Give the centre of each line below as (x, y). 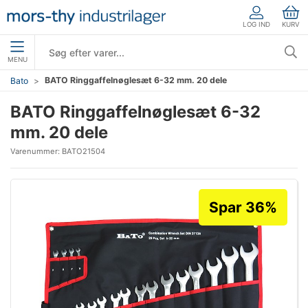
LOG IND (256, 24)
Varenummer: (36, 151)
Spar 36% (243, 207)
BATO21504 (84, 151)
